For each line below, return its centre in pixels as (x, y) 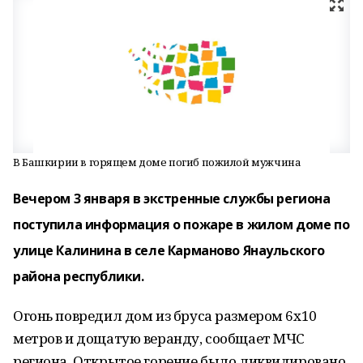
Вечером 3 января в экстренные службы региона (172, 199)
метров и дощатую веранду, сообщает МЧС (159, 338)
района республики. (79, 276)
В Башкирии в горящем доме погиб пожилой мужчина (157, 162)
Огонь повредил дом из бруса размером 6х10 (165, 316)
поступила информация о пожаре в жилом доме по (181, 224)
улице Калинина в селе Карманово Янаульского (169, 250)
